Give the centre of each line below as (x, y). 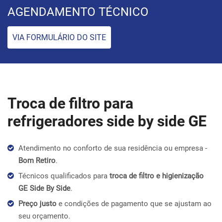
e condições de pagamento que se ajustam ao (134, 203)
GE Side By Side (44, 188)
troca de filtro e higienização (157, 176)
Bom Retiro (37, 160)
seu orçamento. (44, 216)
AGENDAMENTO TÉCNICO (78, 12)
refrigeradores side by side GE (107, 121)
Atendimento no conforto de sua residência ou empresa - (113, 148)
